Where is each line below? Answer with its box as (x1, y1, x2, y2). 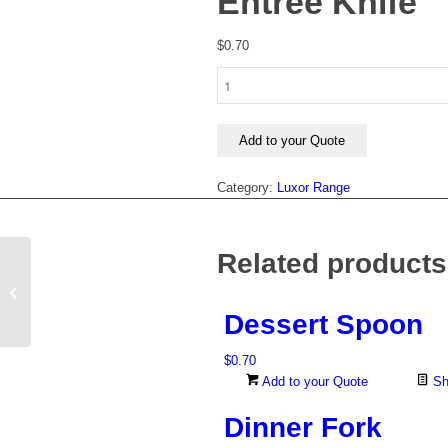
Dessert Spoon (224, 309, 423, 341)
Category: (217, 180, 277, 196)
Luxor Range (277, 180, 350, 196)
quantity (216, 111, 262, 126)
